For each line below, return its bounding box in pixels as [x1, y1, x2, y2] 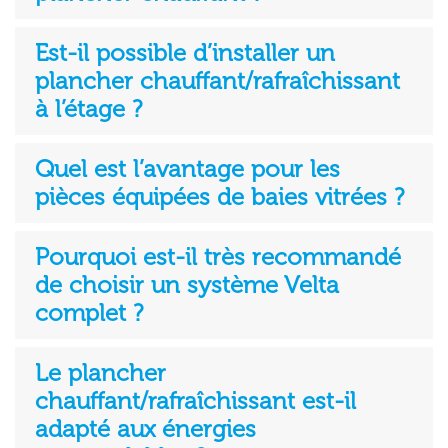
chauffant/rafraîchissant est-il [35, 386, 356, 415]
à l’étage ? [35, 94, 142, 123]
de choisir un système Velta [35, 270, 339, 299]
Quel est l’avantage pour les [35, 154, 340, 183]
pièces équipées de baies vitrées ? [35, 182, 404, 211]
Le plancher [35, 358, 166, 387]
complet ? [35, 298, 143, 327]
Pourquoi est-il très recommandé [35, 242, 401, 271]
